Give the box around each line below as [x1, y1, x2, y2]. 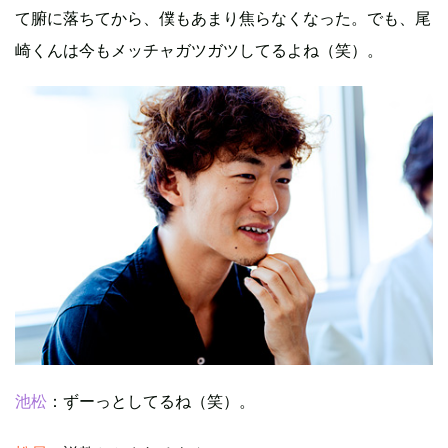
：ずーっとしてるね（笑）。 [47, 391, 255, 412]
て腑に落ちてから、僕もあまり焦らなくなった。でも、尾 [15, 8, 431, 29]
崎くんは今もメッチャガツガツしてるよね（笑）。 [15, 40, 383, 61]
